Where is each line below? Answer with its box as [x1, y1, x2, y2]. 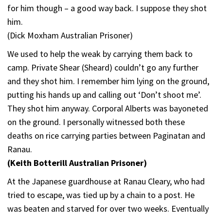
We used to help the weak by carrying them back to [7, 48, 193, 59]
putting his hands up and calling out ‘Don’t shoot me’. [7, 89, 201, 100]
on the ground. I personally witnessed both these [7, 116, 185, 127]
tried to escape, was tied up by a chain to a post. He [7, 189, 195, 200]
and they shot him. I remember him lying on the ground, [7, 75, 209, 87]
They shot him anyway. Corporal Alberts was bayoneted [7, 102, 208, 114]
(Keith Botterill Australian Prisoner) [7, 157, 147, 168]
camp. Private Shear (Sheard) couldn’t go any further [7, 61, 199, 73]
